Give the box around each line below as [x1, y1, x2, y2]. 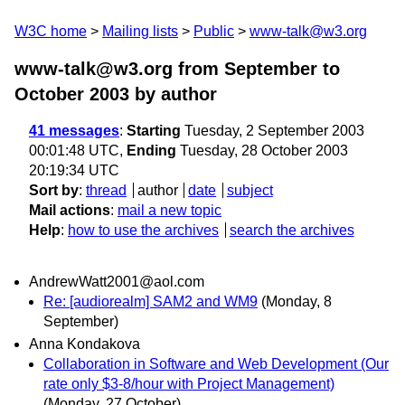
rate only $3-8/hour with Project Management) [43, 376, 334, 392]
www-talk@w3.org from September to [14, 59, 340, 79]
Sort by [29, 183, 79, 198]
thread [86, 183, 127, 198]
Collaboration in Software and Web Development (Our [43, 356, 389, 372]
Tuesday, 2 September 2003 [181, 123, 364, 138]
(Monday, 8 [261, 294, 332, 310]
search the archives [229, 222, 354, 238]
